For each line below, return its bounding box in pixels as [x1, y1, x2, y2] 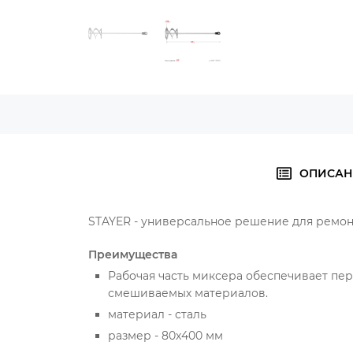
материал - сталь [108, 307, 206, 321]
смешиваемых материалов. [108, 286, 268, 300]
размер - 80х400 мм [108, 329, 223, 343]
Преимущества [88, 247, 177, 262]
